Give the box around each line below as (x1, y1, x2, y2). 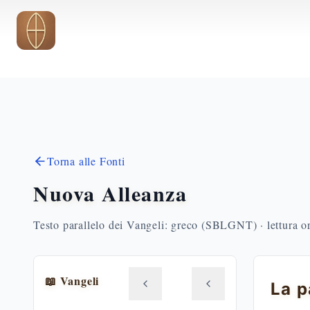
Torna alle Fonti (47, 154, 125, 168)
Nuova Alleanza (33, 178, 187, 208)
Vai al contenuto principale (16, 19, 148, 35)
